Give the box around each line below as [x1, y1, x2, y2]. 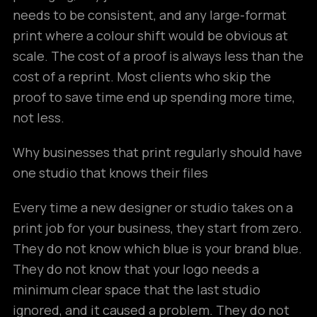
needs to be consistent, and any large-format [13, 6, 287, 23]
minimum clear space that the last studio [13, 281, 260, 298]
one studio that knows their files [13, 164, 208, 181]
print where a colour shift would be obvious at [13, 27, 288, 44]
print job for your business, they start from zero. [13, 219, 302, 236]
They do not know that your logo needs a [13, 260, 259, 277]
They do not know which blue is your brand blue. [13, 240, 302, 257]
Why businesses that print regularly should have [13, 144, 302, 161]
